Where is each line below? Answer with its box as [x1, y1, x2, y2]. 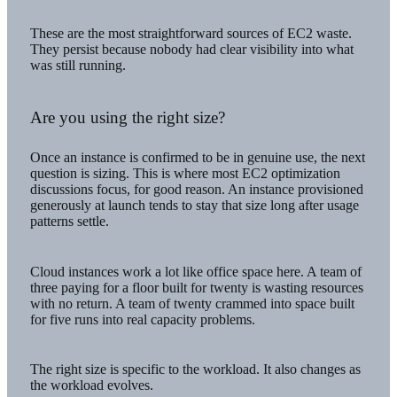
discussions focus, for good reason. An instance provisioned [29, 182, 363, 198]
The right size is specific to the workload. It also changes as [29, 362, 361, 378]
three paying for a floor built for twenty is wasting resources [29, 279, 363, 295]
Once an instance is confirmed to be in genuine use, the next [29, 150, 365, 166]
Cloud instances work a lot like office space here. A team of [29, 263, 362, 279]
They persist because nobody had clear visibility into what [29, 42, 354, 58]
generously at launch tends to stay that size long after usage [29, 198, 359, 214]
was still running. [29, 58, 126, 74]
